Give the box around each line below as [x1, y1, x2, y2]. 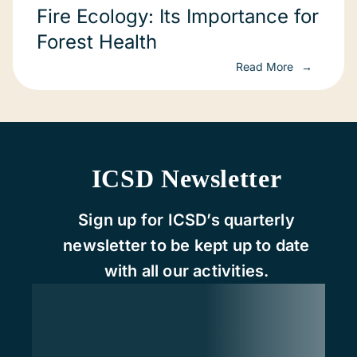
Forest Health [37, 30, 157, 54]
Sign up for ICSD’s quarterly [78, 210, 295, 230]
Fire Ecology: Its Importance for [37, 5, 319, 29]
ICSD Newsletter [91, 164, 282, 194]
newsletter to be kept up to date [63, 236, 310, 256]
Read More [236, 60, 296, 74]
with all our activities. [104, 261, 269, 281]
